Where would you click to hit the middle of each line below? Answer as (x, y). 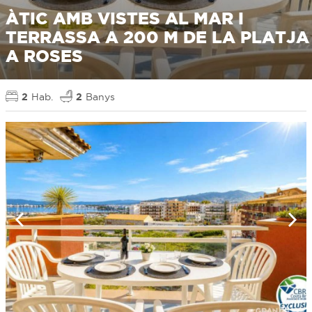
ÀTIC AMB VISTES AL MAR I (125, 19)
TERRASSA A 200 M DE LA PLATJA (157, 38)
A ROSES (44, 56)
